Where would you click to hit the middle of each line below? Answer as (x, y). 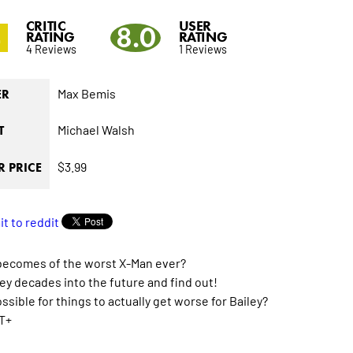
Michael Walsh (96, 130)
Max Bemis (86, 93)
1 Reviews (203, 49)
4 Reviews (51, 49)
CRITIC (46, 26)
